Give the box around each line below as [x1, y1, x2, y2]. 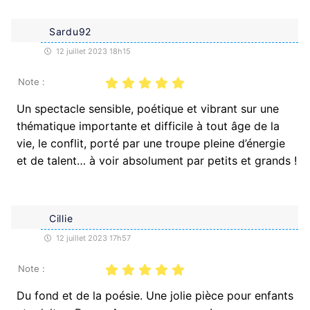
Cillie [49, 212, 73, 224]
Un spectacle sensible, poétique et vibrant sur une [17, 101, 279, 116]
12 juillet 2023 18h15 [54, 46, 131, 56]
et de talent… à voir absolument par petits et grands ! [17, 153, 297, 167]
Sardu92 [49, 25, 91, 37]
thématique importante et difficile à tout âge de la [17, 118, 280, 133]
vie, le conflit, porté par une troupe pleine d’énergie [17, 136, 285, 150]
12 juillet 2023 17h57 [54, 232, 131, 243]
